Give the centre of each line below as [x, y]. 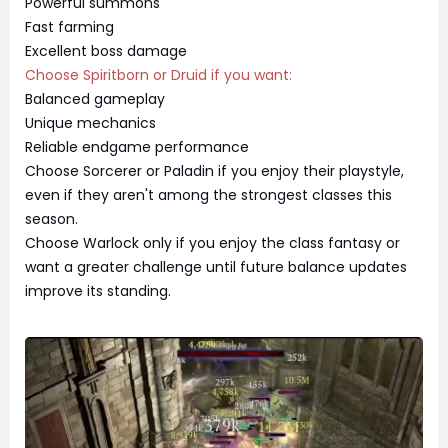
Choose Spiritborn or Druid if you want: [158, 74]
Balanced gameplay [95, 98]
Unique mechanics [90, 122]
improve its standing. [98, 290]
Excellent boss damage [106, 50]
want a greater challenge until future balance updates [216, 266]
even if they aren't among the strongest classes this [208, 194]
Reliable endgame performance [137, 146]
